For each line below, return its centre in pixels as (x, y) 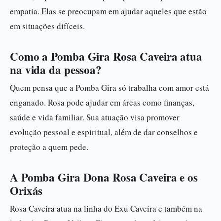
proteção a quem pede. (49, 147)
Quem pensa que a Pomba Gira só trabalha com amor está (110, 88)
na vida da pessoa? (56, 70)
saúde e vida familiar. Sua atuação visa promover (95, 117)
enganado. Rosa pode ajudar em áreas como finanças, (102, 102)
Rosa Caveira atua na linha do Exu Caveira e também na (106, 208)
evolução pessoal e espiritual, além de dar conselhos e (104, 132)
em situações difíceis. (47, 26)
